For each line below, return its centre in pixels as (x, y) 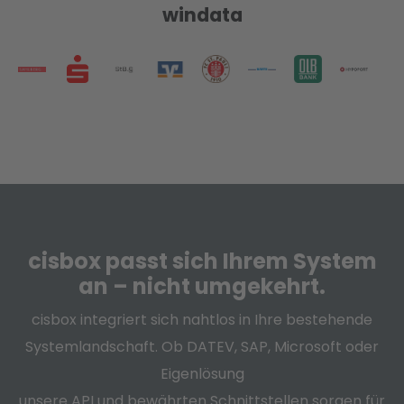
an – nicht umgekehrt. (202, 287)
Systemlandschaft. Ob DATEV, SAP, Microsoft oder (202, 347)
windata (202, 15)
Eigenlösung (202, 374)
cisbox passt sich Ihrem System (202, 262)
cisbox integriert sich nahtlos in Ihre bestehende (202, 320)
